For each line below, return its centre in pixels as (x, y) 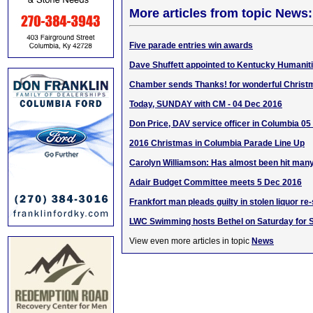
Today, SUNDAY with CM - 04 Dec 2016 (206, 104)
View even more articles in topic (190, 241)
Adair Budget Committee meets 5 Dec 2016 (216, 182)
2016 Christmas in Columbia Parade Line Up (217, 143)
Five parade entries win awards (191, 45)
